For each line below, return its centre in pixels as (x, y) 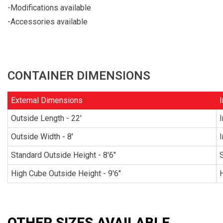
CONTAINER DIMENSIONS (79, 75)
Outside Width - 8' (42, 136)
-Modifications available (49, 8)
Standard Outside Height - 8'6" (63, 155)
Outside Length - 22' (46, 118)
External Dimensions (47, 100)
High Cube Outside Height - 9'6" (66, 173)
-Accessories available (48, 22)
